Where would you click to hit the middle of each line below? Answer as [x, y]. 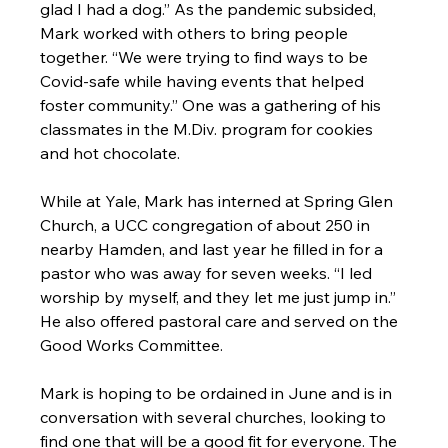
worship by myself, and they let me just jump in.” [220, 297]
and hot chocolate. [110, 153]
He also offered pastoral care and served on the [221, 321]
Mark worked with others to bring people [196, 33]
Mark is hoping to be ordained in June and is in [218, 393]
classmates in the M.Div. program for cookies [209, 129]
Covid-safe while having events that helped [204, 81]
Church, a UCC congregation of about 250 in [207, 225]
